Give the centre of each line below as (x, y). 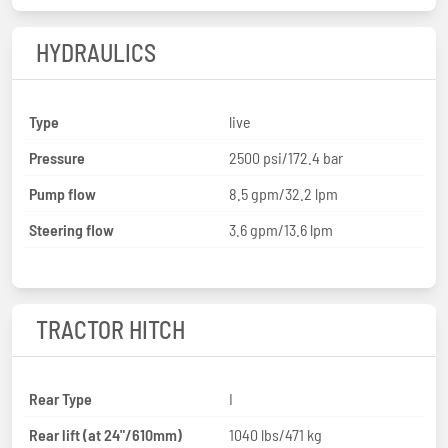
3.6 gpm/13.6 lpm (281, 229)
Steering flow (71, 229)
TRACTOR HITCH (110, 329)
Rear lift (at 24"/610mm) (105, 434)
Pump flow (62, 193)
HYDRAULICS (96, 52)
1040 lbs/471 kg (275, 434)
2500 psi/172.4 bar (286, 157)
